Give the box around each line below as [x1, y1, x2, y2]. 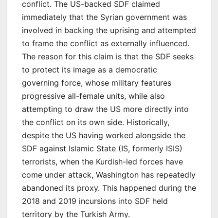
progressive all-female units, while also [22, 91, 165, 101]
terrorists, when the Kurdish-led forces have [22, 156, 183, 166]
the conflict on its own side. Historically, [22, 117, 169, 127]
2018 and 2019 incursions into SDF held [22, 196, 168, 206]
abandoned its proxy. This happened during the [22, 182, 196, 193]
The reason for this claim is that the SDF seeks [22, 51, 194, 61]
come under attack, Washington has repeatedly [22, 169, 196, 180]
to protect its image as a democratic [22, 64, 157, 74]
